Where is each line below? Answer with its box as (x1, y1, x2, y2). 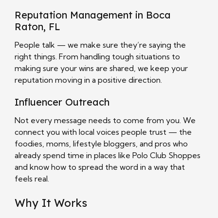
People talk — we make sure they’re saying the (15, 39, 186, 50)
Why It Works (15, 196, 87, 210)
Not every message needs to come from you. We (15, 115, 196, 125)
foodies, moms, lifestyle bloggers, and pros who (15, 138, 188, 148)
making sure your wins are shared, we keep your (15, 63, 188, 73)
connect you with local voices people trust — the (15, 127, 192, 137)
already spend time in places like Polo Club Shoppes (15, 150, 200, 160)
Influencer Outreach (15, 95, 109, 108)
